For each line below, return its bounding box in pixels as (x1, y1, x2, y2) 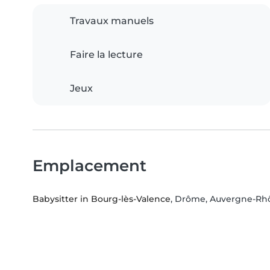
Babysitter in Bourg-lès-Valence (33, 193, 171, 205)
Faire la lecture (70, 49, 143, 61)
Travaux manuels (70, 15, 154, 27)
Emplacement (33, 156, 146, 175)
